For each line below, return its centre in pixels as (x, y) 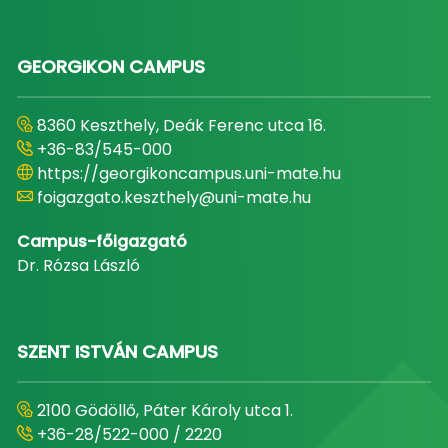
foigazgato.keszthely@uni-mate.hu (173, 197)
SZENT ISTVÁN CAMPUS (117, 351)
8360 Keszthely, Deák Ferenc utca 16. (181, 125)
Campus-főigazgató (101, 241)
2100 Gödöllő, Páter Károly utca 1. (164, 410)
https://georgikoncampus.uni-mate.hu (188, 173)
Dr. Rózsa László (78, 265)
